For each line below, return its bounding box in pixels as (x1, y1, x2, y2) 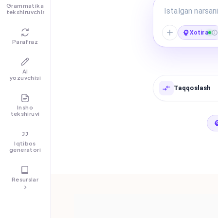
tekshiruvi (10, 109, 40, 117)
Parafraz (12, 37, 38, 45)
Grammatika (6, 1, 44, 9)
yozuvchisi (9, 73, 41, 81)
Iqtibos (14, 139, 36, 147)
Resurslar (11, 175, 39, 183)
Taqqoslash (174, 84, 211, 91)
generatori (9, 145, 41, 153)
